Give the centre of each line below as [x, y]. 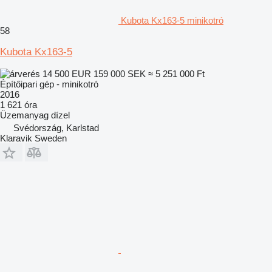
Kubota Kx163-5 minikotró [172, 20]
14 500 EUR [67, 73]
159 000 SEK [120, 73]
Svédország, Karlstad [56, 127]
